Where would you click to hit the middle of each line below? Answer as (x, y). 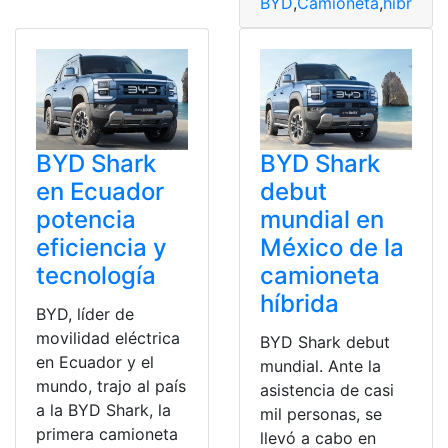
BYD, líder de (85, 313)
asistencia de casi (327, 389)
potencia (86, 219)
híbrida (299, 303)
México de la (332, 247)
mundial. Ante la (320, 365)
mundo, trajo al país (111, 385)
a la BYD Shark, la (103, 409)
